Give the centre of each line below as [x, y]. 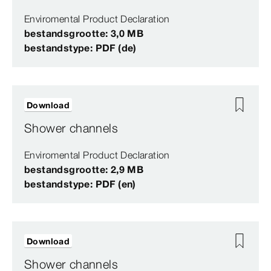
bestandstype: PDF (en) [80, 184]
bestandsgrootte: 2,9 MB [84, 170]
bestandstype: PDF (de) [80, 48]
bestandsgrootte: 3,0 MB [84, 34]
